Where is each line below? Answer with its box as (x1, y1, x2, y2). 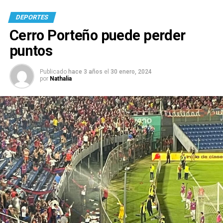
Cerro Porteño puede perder (9, 27, 186, 44)
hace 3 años (68, 68, 103, 76)
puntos (9, 42, 53, 60)
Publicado (39, 68, 67, 76)
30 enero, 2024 (110, 68, 152, 76)
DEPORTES (14, 13, 49, 21)
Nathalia (49, 75, 72, 83)
